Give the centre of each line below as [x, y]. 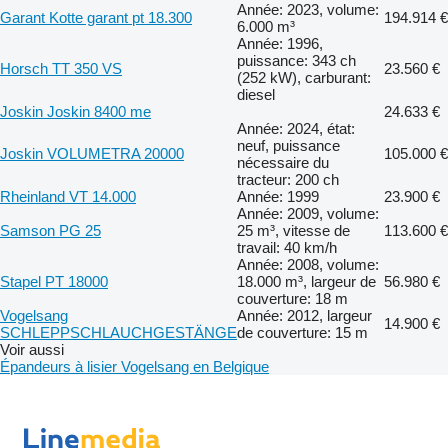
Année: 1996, [280, 44]
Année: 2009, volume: [308, 214]
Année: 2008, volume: [308, 265]
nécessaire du [283, 163]
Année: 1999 [278, 197]
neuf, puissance [288, 146]
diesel [256, 95]
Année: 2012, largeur [304, 316]
